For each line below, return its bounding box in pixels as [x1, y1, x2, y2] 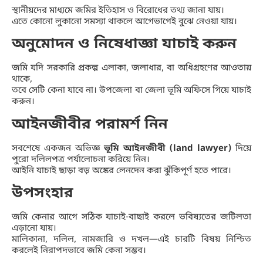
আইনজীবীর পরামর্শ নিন [12, 114, 168, 134]
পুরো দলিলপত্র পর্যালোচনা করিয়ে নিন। [12, 153, 150, 166]
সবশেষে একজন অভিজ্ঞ [12, 142, 104, 154]
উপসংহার [12, 184, 73, 204]
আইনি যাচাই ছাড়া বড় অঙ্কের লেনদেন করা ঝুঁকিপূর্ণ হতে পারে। [12, 164, 231, 177]
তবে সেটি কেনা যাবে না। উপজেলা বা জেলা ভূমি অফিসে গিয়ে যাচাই [12, 85, 251, 97]
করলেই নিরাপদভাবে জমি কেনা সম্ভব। [12, 245, 146, 257]
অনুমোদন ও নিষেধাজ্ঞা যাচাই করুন [12, 35, 237, 55]
